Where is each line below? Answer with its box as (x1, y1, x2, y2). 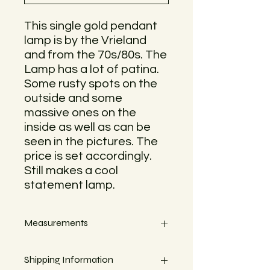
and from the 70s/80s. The (24, 49, 167, 61)
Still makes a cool (24, 165, 118, 177)
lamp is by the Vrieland (24, 34, 146, 46)
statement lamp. (24, 179, 118, 191)
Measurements (24, 217, 88, 228)
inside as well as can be (24, 121, 151, 133)
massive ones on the (24, 107, 136, 119)
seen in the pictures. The (24, 136, 158, 148)
